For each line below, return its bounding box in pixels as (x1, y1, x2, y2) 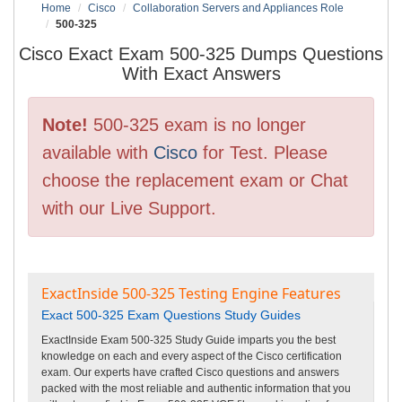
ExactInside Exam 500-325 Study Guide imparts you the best (41, 333, 336, 346)
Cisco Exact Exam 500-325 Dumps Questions (19, 43, 383, 64)
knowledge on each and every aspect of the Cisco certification (41, 349, 342, 363)
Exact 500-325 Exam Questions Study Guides (41, 307, 301, 322)
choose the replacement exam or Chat (42, 170, 348, 190)
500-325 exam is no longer (88, 114, 306, 135)
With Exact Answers (121, 63, 281, 83)
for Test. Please (197, 142, 328, 162)
